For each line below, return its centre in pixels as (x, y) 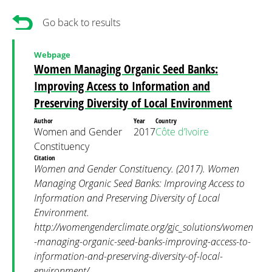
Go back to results (81, 22)
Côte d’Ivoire (182, 132)
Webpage (52, 55)
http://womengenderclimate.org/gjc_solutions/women (144, 227)
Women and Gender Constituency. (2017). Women (137, 169)
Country (167, 121)
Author (44, 121)
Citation (46, 158)
